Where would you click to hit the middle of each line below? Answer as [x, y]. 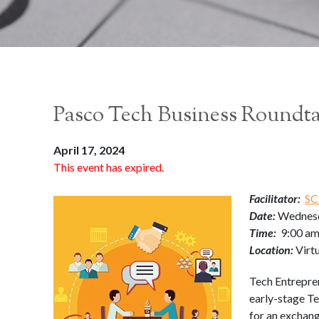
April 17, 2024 [89, 150]
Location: [272, 249]
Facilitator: [276, 198]
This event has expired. [109, 167]
